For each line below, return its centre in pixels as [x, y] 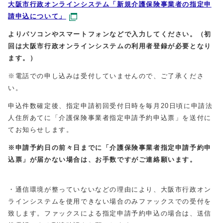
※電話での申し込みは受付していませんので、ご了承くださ [106, 76]
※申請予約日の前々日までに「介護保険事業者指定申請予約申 [110, 147]
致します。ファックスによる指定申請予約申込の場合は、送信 [110, 213]
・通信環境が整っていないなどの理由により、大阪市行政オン [110, 189]
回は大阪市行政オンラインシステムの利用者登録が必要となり [110, 46]
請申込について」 [37, 16]
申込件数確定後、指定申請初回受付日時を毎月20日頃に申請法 [111, 106]
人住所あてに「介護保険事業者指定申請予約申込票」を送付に [110, 117]
